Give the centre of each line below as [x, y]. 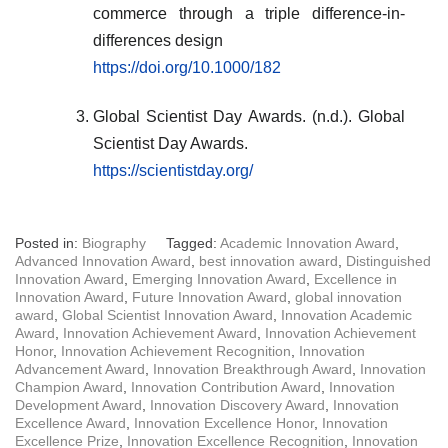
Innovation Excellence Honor [224, 423]
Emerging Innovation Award [219, 279]
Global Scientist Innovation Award [167, 315]
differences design [158, 40]
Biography [114, 243]
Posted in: [48, 243]
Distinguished [388, 261]
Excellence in [355, 279]
